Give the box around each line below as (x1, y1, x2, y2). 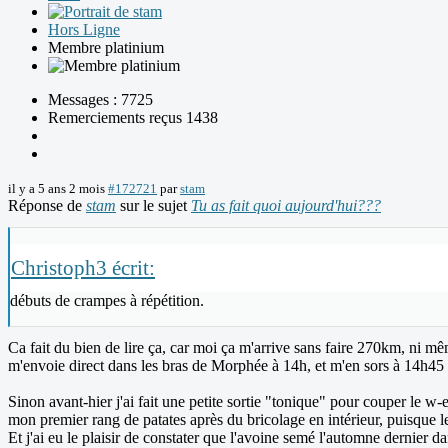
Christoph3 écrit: (11, 256, 155, 280)
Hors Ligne (48, 21, 120, 39)
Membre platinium (48, 39, 164, 57)
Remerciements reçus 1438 (48, 109, 218, 127)
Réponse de (8, 197, 86, 215)
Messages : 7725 (48, 91, 153, 109)
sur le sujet (116, 197, 191, 215)
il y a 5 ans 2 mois (8, 181, 105, 197)
